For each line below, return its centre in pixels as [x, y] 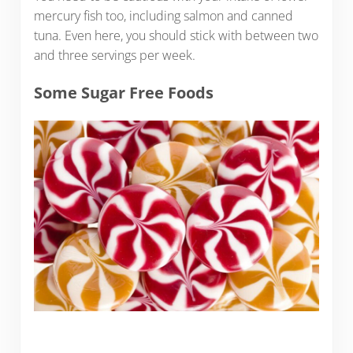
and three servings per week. [114, 55]
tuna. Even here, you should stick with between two [176, 35]
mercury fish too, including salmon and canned [163, 15]
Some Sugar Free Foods [123, 93]
